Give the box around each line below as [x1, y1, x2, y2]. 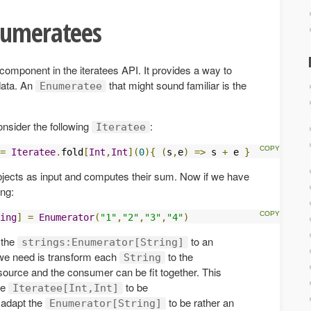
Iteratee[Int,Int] [12, 281, 119, 294]
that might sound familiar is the [106, 77, 246, 92]
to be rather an [166, 294, 234, 310]
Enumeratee [40, 79, 102, 92]
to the [165, 249, 193, 264]
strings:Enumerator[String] [22, 235, 184, 249]
